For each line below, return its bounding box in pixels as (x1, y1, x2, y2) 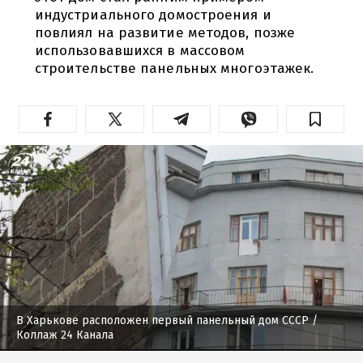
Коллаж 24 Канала (16, 327, 113, 342)
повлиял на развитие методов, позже (34, 23, 296, 41)
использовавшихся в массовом (34, 41, 246, 59)
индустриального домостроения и (34, 6, 271, 23)
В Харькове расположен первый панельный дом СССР (16, 313, 309, 327)
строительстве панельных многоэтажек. (34, 59, 314, 77)
